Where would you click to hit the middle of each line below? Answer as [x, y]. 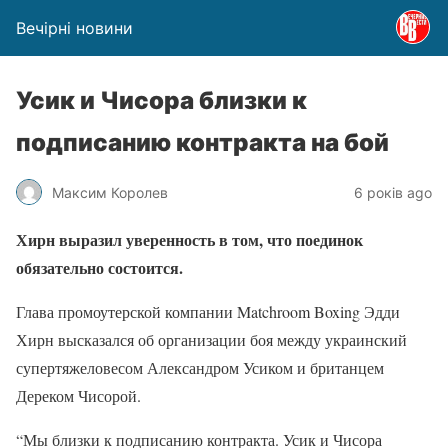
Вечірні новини [74, 28]
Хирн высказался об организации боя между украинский [211, 339]
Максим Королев [110, 192]
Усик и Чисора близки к [161, 100]
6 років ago [393, 192]
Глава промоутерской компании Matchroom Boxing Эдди [208, 311]
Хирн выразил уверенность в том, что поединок [189, 239]
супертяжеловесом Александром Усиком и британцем [200, 367]
